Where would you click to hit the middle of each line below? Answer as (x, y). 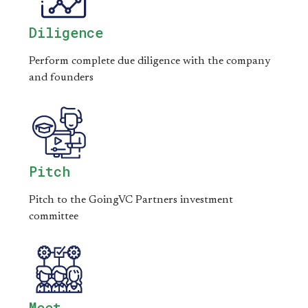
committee (54, 217)
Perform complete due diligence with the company (150, 61)
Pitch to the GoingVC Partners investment (131, 200)
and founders (61, 78)
